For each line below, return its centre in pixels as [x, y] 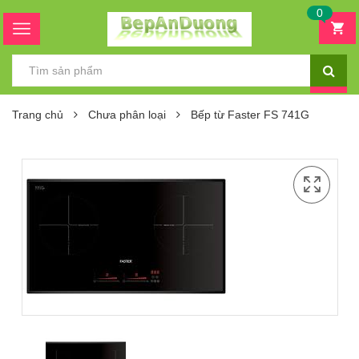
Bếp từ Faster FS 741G [250, 115]
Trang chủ [38, 115]
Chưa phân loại [127, 115]
